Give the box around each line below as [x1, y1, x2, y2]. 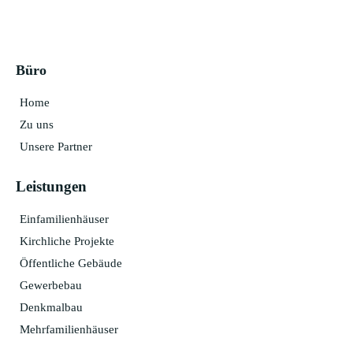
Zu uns [20, 117, 54, 131]
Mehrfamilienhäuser [20, 322, 118, 336]
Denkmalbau [20, 300, 83, 314]
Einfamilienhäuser [20, 212, 109, 225]
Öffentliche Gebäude [20, 256, 122, 269]
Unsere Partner [20, 139, 92, 153]
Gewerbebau [20, 278, 82, 292]
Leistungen [16, 177, 87, 195]
